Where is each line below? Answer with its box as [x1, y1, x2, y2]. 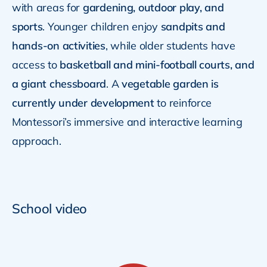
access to [11, 58, 60, 72]
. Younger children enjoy [42, 20, 161, 34]
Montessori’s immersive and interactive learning [11, 115, 243, 129]
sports [11, 20, 43, 34]
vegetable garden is [122, 77, 219, 91]
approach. [11, 134, 61, 148]
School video [11, 200, 88, 218]
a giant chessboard [11, 77, 107, 91]
